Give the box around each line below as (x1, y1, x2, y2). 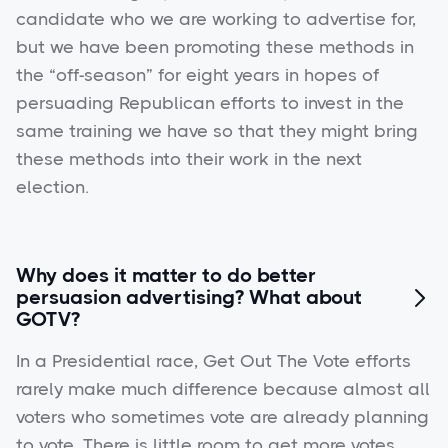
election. (16, 177, 89, 198)
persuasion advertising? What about (16, 286, 362, 310)
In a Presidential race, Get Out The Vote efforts (16, 351, 411, 372)
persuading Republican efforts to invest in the (16, 93, 404, 114)
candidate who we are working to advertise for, (16, 9, 416, 30)
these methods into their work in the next (16, 149, 362, 170)
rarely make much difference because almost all (16, 379, 430, 400)
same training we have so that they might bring (16, 121, 418, 142)
